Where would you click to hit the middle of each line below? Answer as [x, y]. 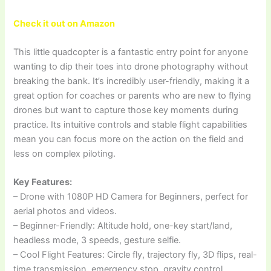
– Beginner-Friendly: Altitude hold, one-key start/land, [123, 226]
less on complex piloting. [65, 154]
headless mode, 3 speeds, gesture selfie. [97, 240]
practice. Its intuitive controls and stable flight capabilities [131, 125]
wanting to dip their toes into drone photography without [131, 67]
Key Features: [43, 182]
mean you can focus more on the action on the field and [129, 139]
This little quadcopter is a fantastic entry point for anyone [131, 52]
